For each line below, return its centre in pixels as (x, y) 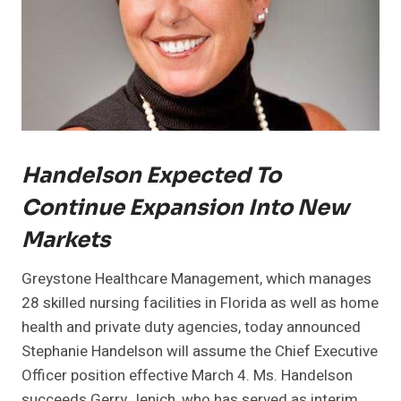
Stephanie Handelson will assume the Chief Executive (200, 352)
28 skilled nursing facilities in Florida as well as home (200, 303)
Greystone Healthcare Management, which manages (196, 279)
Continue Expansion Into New (185, 208)
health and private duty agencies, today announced (191, 328)
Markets (66, 240)
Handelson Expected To (151, 176)
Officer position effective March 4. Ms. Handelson (187, 376)
